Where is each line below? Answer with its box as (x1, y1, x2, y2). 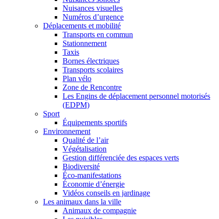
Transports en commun (63, 30, 133, 39)
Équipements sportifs (63, 118, 127, 127)
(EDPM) (63, 100, 89, 109)
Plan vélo (63, 74, 91, 83)
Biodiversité (63, 162, 100, 171)
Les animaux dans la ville (43, 197, 121, 206)
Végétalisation (63, 144, 107, 153)
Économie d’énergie (63, 179, 125, 188)
